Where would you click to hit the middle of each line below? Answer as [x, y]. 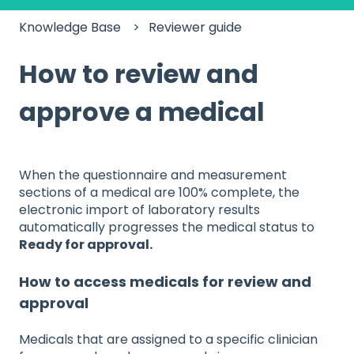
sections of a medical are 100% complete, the [159, 192]
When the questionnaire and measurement [153, 175]
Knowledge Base [70, 27]
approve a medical [142, 111]
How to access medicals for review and [165, 282]
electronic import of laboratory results [139, 209]
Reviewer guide [196, 27]
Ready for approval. [86, 244]
